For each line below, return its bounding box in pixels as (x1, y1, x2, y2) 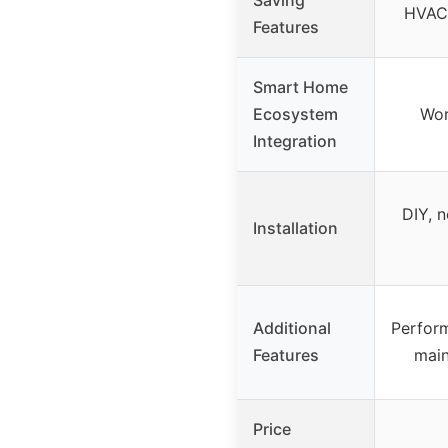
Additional (253, 317, 331, 338)
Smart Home (253, 76, 348, 97)
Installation (253, 217, 338, 238)
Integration (253, 130, 337, 151)
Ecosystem (253, 103, 338, 124)
